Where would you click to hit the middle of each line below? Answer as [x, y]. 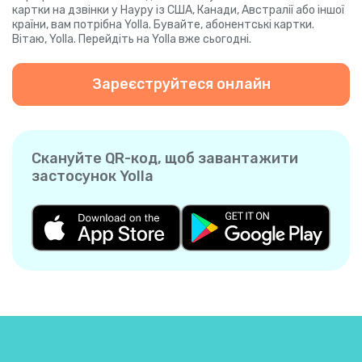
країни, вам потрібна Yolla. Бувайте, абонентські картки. [163, 25]
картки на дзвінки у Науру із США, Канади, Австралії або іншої [178, 11]
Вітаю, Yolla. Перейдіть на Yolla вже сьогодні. [132, 40]
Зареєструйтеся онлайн [181, 84]
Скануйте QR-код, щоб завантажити [165, 159]
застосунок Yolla [93, 177]
